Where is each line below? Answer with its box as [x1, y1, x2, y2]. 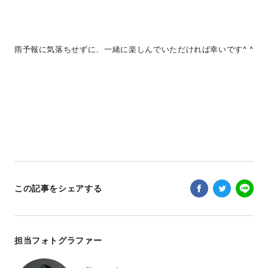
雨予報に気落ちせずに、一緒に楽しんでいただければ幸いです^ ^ [14, 44, 254, 54]
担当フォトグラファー [14, 235, 102, 246]
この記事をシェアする [14, 183, 102, 194]
